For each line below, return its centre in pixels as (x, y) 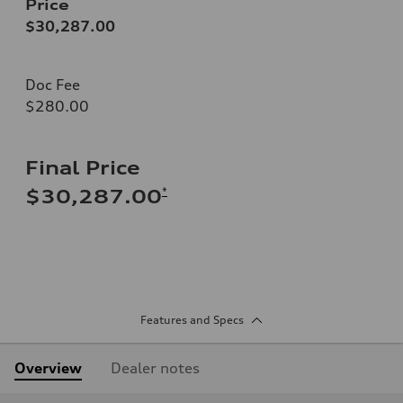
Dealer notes (155, 367)
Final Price (83, 167)
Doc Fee (53, 84)
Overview (48, 367)
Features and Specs (192, 319)
